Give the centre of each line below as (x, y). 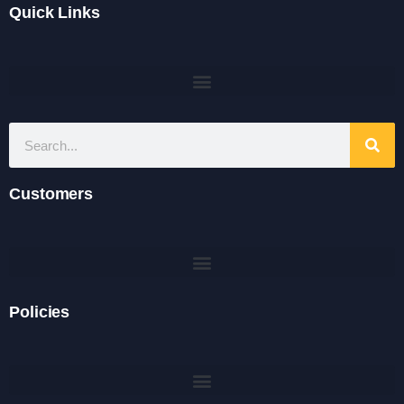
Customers (51, 194)
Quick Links (55, 13)
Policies (40, 312)
